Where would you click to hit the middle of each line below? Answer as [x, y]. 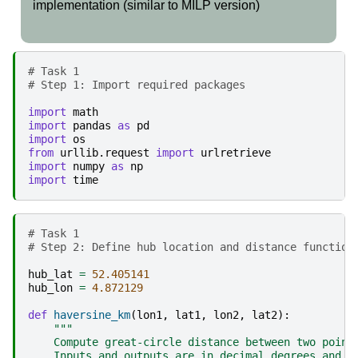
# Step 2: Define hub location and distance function [191, 247]
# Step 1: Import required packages [137, 84]
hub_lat [50, 274]
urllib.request [105, 152]
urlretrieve [236, 152]
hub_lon [50, 287]
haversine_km [92, 314]
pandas [92, 125]
